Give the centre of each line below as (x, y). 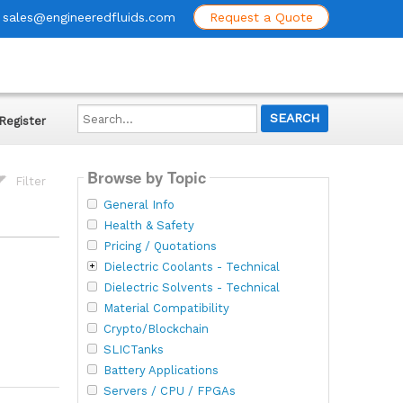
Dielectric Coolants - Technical (191, 266)
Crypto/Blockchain (156, 328)
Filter (31, 181)
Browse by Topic (146, 178)
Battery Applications (161, 370)
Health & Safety (148, 225)
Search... (101, 109)
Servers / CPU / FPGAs (169, 390)
